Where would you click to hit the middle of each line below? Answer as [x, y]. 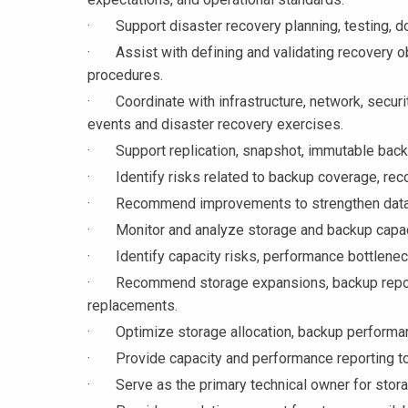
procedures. [125, 76]
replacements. [133, 306]
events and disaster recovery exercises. [215, 125]
